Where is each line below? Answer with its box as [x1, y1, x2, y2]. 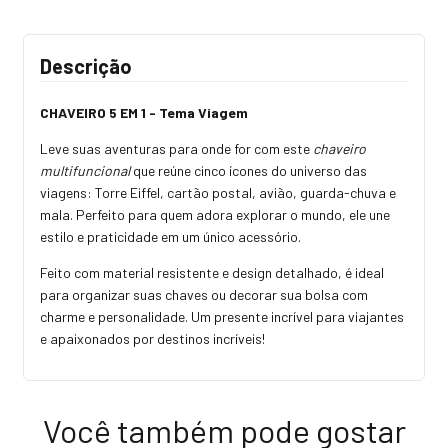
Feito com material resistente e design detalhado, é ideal [40, 263, 384, 281]
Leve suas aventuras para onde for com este [40, 139, 313, 157]
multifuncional [40, 161, 130, 179]
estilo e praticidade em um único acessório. [40, 227, 301, 245]
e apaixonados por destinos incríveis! [40, 329, 265, 347]
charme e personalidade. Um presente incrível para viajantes [40, 307, 404, 325]
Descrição [40, 53, 132, 78]
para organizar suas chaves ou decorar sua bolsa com [40, 285, 368, 303]
